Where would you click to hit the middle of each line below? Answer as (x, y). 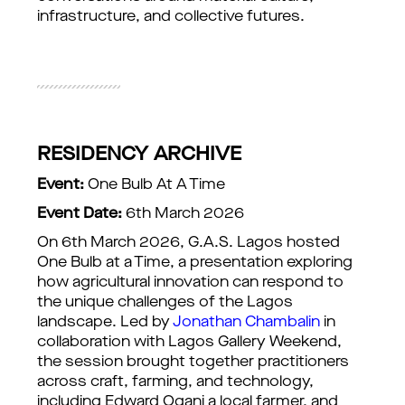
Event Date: (80, 214)
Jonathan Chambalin (246, 323)
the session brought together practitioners (193, 363)
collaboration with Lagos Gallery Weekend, (189, 343)
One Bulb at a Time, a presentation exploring (195, 263)
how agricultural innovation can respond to (190, 283)
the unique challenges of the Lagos (165, 303)
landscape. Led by (105, 323)
